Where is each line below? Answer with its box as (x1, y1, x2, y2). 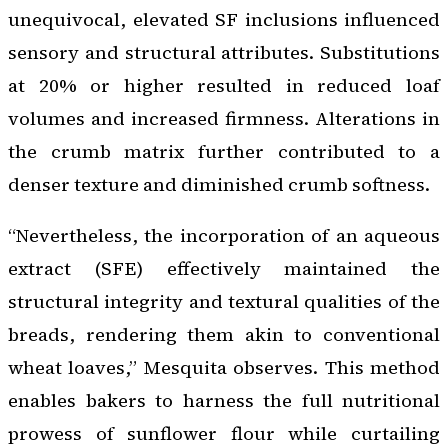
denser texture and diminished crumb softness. (8, 172, 430, 198)
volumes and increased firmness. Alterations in (8, 106, 440, 132)
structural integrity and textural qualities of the (8, 289, 440, 315)
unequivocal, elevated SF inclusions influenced (8, 7, 440, 33)
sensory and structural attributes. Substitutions (8, 40, 440, 66)
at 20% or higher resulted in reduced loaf (8, 73, 440, 99)
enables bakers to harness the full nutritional (8, 388, 440, 414)
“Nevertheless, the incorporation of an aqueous (8, 223, 440, 249)
